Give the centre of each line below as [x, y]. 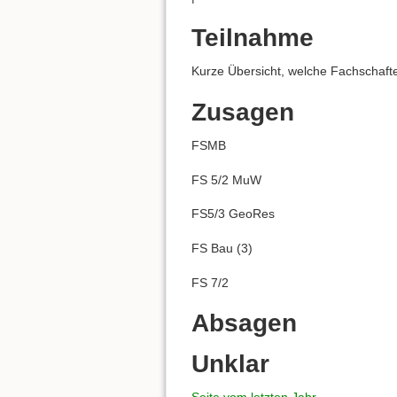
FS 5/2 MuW [226, 179]
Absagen [244, 323]
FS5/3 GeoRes [233, 214]
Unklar [230, 363]
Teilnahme [253, 37]
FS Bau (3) [222, 249]
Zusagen [243, 112]
